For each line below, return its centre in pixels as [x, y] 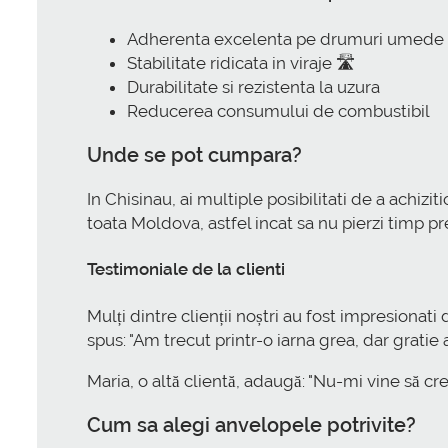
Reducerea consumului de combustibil [278, 110]
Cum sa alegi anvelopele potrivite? [251, 424]
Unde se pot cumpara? [194, 154]
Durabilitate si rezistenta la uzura [253, 86]
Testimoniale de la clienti [186, 269]
